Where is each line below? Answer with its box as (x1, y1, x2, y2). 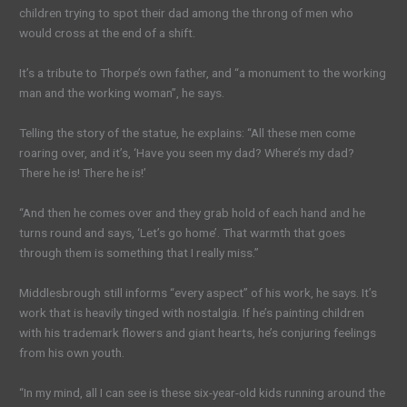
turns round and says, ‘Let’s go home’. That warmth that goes (19, 225, 346, 241)
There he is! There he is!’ (19, 165, 147, 181)
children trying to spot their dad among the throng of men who (19, 5, 354, 21)
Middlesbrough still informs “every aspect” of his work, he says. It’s (19, 284, 378, 300)
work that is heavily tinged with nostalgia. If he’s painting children (19, 304, 365, 320)
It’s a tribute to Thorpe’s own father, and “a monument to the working (19, 65, 387, 81)
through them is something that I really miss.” (19, 245, 260, 261)
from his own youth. (19, 344, 125, 360)
